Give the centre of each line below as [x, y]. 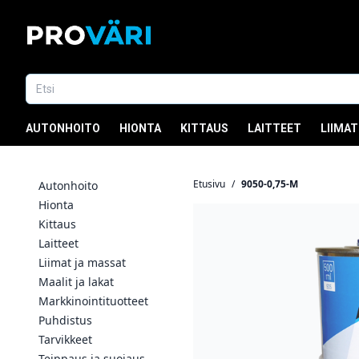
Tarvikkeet [65, 339]
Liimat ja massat [82, 262]
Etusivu [209, 184]
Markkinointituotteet [93, 301]
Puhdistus [65, 320]
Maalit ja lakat [76, 282]
